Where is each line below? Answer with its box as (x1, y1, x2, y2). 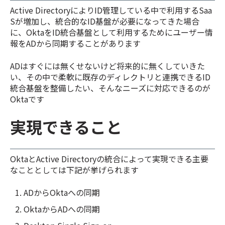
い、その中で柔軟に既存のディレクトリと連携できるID (10, 70, 210, 83)
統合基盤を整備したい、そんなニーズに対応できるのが (10, 81, 210, 94)
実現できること (10, 115, 122, 138)
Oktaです (10, 92, 44, 105)
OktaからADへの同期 (24, 202, 100, 215)
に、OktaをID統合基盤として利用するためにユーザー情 (10, 26, 213, 39)
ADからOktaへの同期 (24, 186, 100, 198)
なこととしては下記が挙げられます (10, 164, 139, 176)
